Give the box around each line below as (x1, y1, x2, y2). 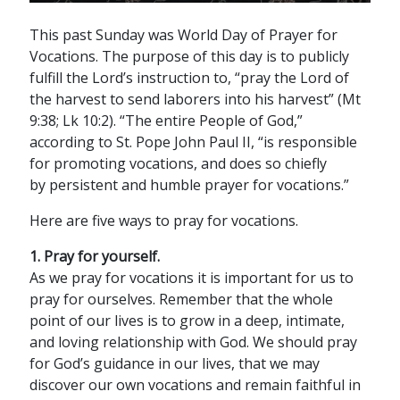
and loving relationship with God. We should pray (29, 332, 357, 352)
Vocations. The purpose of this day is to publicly (29, 46, 349, 66)
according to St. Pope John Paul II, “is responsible (29, 132, 357, 152)
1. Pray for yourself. (29, 246, 160, 266)
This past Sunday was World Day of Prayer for (29, 25, 337, 45)
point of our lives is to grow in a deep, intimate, (29, 311, 345, 330)
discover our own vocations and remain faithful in (29, 375, 361, 395)
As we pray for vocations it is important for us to (29, 268, 354, 287)
